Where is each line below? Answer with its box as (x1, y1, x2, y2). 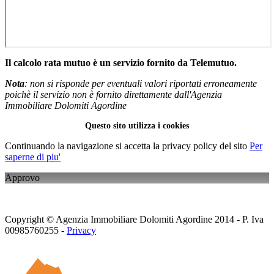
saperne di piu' (5, 151, 61, 162)
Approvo (5, 172, 40, 183)
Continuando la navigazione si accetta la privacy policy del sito (5, 140, 250, 151)
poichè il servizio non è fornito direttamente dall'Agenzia (5, 89, 222, 100)
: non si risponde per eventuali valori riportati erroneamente (24, 78, 257, 89)
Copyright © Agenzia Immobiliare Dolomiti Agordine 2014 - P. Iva (5, 213, 264, 224)
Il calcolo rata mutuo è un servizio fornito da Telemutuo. (5, 57, 237, 68)
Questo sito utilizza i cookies (85, 120, 189, 130)
